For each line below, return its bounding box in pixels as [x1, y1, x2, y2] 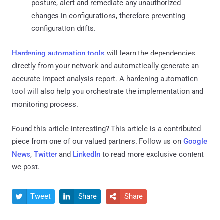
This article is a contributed [111, 124, 201, 133]
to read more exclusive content [100, 149, 204, 159]
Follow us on [137, 137, 183, 146]
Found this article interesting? [12, 124, 111, 133]
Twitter [34, 149, 57, 159]
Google [183, 137, 207, 146]
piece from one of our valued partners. [12, 137, 137, 146]
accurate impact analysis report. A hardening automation [12, 74, 198, 83]
